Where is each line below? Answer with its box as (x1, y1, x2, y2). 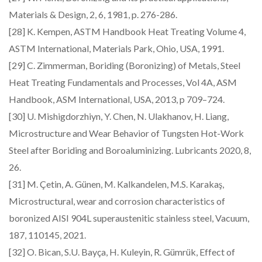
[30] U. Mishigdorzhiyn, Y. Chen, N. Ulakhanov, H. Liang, (9, 111, 229, 122)
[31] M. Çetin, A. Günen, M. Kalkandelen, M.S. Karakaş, (9, 178, 224, 189)
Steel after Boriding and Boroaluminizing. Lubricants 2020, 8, (9, 144, 251, 156)
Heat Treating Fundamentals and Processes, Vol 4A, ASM (9, 77, 237, 88)
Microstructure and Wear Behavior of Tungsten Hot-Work (9, 127, 244, 139)
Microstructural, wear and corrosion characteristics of (9, 195, 225, 206)
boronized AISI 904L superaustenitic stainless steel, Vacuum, (9, 212, 249, 223)
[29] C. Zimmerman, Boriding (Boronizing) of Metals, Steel (9, 60, 240, 71)
